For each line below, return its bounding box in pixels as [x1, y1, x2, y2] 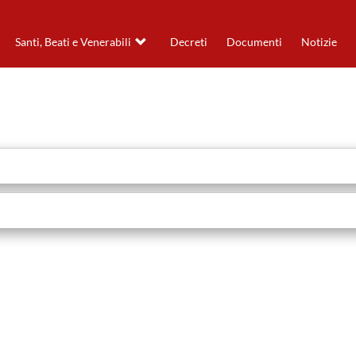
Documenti [226, 36, 282, 48]
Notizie [300, 36, 337, 48]
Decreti [169, 36, 207, 48]
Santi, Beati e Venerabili [14, 36, 131, 48]
